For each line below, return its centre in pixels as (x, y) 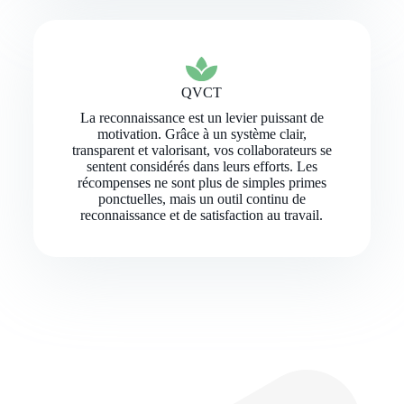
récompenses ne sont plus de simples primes (202, 182)
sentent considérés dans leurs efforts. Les (202, 166)
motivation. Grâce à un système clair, (202, 133)
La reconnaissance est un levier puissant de (202, 117)
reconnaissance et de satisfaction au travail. (202, 215)
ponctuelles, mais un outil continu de (202, 198)
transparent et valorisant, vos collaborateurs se (202, 150)
